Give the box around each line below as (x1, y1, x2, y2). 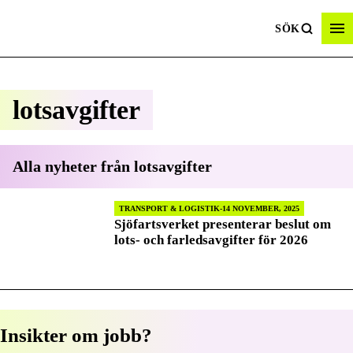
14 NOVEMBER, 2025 (222, 203, 299, 213)
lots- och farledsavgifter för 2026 (114, 231, 308, 247)
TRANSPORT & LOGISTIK (119, 203, 220, 213)
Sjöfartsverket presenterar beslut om (114, 215, 331, 232)
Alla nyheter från (13, 157, 134, 175)
